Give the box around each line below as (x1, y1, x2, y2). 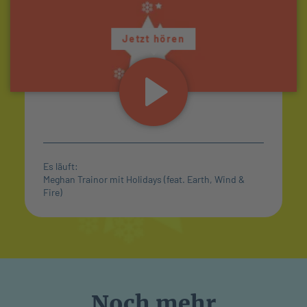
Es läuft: (43, 160, 78, 173)
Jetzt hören (122, 32, 185, 45)
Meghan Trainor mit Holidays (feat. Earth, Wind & (43, 173, 245, 186)
